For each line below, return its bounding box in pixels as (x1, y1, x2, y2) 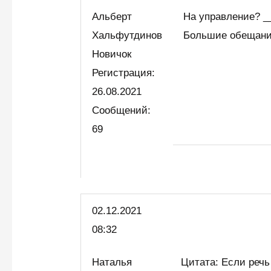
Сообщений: (92, 105, 151, 117)
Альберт (92, 11, 132, 23)
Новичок (92, 48, 138, 60)
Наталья (92, 256, 132, 268)
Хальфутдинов (92, 30, 163, 42)
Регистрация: (92, 67, 155, 79)
